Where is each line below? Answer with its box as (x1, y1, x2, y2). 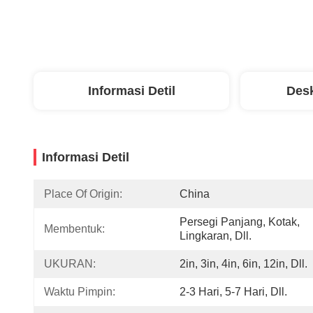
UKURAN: (44, 258, 96, 270)
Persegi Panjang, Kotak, (180, 216, 300, 228)
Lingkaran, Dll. (180, 230, 252, 242)
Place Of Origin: (44, 188, 122, 200)
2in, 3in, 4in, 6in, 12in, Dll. (180, 258, 307, 270)
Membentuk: (44, 223, 105, 235)
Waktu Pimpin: (44, 286, 115, 298)
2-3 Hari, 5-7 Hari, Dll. (180, 286, 287, 298)
